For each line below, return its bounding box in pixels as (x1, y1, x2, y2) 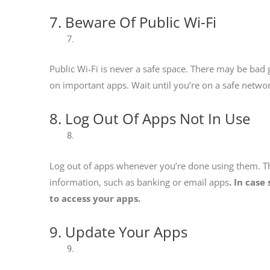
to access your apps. (49, 192, 140, 204)
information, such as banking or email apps (49, 175, 229, 188)
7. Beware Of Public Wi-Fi (49, 11, 216, 32)
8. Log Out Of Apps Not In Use (49, 108, 250, 129)
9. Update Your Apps (49, 222, 187, 242)
